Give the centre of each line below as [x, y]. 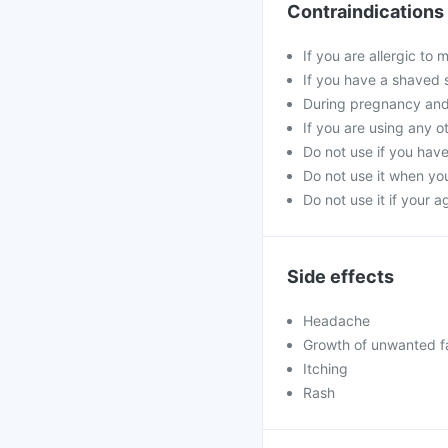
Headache [336, 320]
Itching [325, 368]
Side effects [340, 276]
